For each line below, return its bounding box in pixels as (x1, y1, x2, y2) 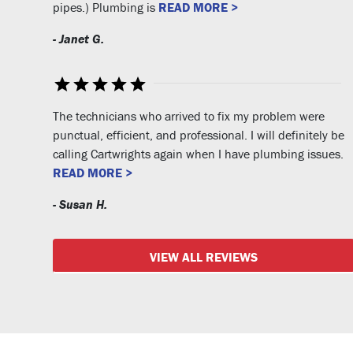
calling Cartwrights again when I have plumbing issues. (53, 145, 344, 162)
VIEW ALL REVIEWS (150, 248, 258, 265)
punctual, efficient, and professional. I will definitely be (53, 126, 344, 143)
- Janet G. (53, 30, 104, 46)
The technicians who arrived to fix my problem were (53, 107, 325, 124)
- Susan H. (53, 195, 107, 212)
